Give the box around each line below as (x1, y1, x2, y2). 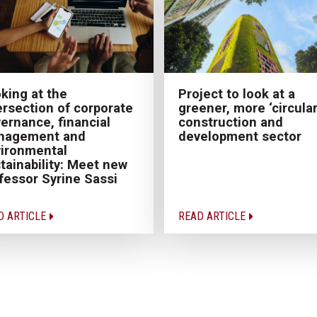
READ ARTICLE (178, 209, 248, 223)
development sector (178, 128, 301, 144)
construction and (178, 114, 283, 129)
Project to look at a (178, 86, 295, 101)
